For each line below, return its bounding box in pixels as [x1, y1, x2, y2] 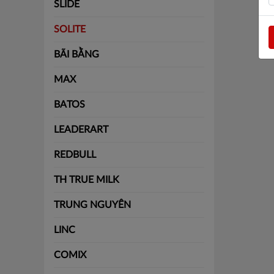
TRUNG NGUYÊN [54, 200, 131, 210]
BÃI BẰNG [54, 50, 99, 60]
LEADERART [54, 125, 108, 135]
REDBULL [54, 150, 96, 160]
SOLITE [54, 24, 86, 35]
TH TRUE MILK [54, 175, 119, 185]
